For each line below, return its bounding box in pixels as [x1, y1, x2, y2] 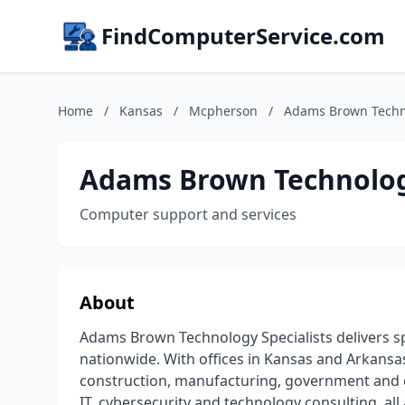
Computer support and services [80, 204, 297, 224]
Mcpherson [189, 102, 258, 119]
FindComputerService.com [101, 21, 385, 51]
